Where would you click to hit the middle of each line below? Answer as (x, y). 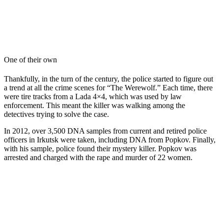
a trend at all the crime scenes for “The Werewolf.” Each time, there (108, 88)
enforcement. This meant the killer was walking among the (95, 106)
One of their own (30, 59)
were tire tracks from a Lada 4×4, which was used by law (93, 97)
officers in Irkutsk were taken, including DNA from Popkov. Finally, (110, 140)
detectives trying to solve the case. (57, 114)
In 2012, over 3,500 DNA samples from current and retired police (105, 131)
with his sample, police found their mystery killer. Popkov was (100, 149)
